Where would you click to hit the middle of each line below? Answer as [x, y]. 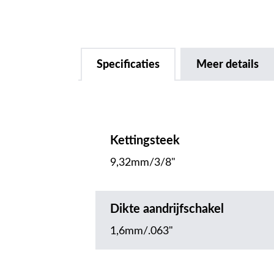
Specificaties [128, 65]
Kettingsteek [145, 141]
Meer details [228, 65]
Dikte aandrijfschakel [167, 209]
